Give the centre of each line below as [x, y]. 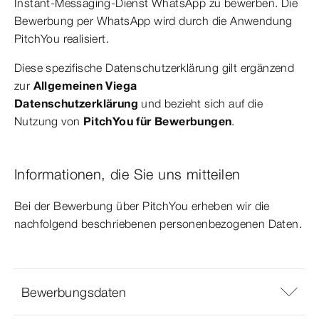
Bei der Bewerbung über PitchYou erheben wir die [142, 206]
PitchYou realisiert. [62, 39]
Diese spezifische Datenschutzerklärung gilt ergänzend [155, 68]
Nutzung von [49, 121]
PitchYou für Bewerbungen [157, 121]
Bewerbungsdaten [74, 292]
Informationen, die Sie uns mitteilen [127, 174]
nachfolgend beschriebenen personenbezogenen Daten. [158, 224]
